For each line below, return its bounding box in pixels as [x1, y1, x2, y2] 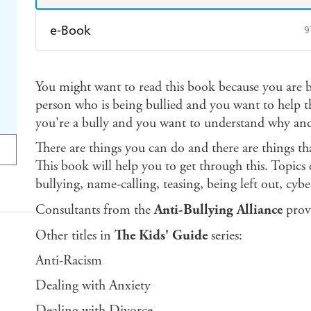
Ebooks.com [66, 90, 121, 102]
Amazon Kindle [66, 59, 137, 72]
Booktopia [183, 90, 232, 102]
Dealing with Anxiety [35, 277, 151, 295]
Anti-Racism [35, 252, 102, 270]
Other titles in [35, 227, 115, 245]
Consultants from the [35, 201, 154, 219]
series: [207, 227, 242, 245]
